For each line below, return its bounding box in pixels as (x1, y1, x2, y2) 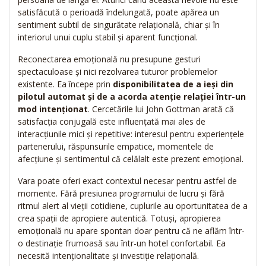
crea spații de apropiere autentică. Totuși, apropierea (18, 213, 221, 224)
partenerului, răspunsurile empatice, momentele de (18, 141, 214, 153)
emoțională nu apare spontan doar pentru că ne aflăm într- (18, 225, 245, 237)
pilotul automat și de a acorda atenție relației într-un (18, 91, 246, 103)
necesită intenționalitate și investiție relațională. (18, 250, 199, 262)
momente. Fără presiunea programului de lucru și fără (18, 188, 224, 199)
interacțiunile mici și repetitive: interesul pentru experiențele (18, 128, 244, 140)
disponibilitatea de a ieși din (113, 78, 233, 90)
